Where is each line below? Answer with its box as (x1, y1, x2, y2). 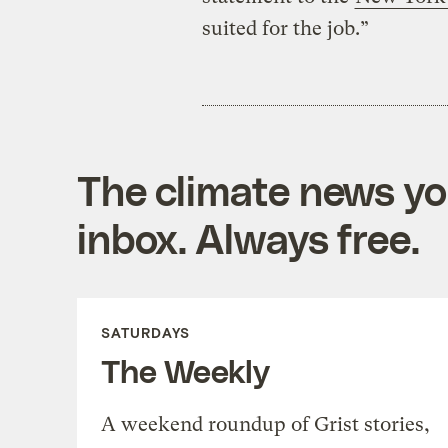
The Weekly (100, 351, 270, 390)
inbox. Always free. (76, 214, 420, 263)
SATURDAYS (100, 324, 190, 342)
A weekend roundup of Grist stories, (100, 413, 430, 437)
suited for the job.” (201, 17, 369, 41)
